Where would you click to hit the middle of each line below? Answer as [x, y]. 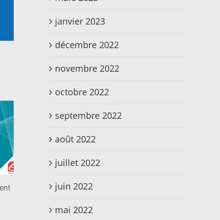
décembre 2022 [87, 45]
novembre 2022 [87, 69]
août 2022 [75, 139]
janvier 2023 [80, 21]
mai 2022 [74, 210]
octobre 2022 [82, 92]
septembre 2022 [88, 116]
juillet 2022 [78, 163]
